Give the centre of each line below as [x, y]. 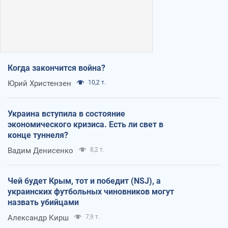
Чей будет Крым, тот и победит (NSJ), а [84, 181]
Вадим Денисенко [40, 151]
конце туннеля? [38, 135]
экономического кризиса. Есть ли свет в [85, 125]
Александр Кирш [38, 218]
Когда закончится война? [56, 68]
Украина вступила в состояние [66, 114]
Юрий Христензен [39, 84]
